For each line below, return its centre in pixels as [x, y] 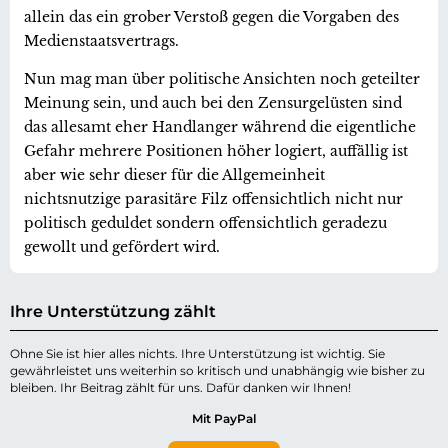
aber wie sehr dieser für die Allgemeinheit [174, 174]
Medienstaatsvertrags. [101, 40]
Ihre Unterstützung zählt [113, 311]
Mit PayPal [224, 418]
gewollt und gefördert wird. [122, 246]
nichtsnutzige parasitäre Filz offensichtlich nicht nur [213, 198]
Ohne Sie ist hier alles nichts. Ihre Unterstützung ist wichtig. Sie [197, 353]
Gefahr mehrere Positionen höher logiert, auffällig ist [216, 150]
